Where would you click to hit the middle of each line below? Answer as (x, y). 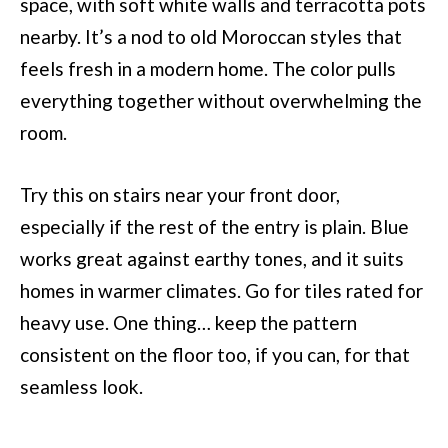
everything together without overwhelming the (221, 101)
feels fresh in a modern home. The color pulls (208, 69)
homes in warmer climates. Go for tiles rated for (221, 290)
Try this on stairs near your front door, (180, 194)
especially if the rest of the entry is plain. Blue (214, 226)
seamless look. (81, 386)
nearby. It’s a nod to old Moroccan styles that (211, 37)
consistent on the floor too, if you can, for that (215, 354)
